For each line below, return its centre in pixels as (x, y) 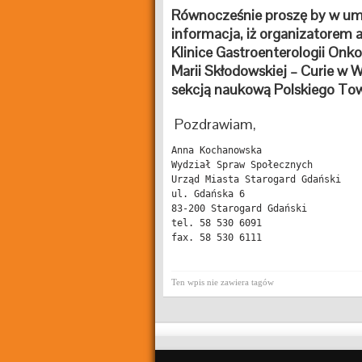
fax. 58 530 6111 (217, 238)
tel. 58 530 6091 (217, 223)
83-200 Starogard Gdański (239, 208)
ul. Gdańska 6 (208, 194)
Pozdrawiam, (214, 124)
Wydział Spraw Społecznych (242, 165)
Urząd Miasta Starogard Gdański (256, 179)
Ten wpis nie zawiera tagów (223, 282)
